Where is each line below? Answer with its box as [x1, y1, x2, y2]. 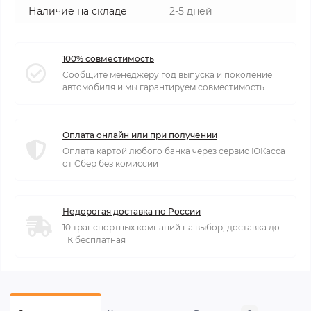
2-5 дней [169, 4, 212, 17]
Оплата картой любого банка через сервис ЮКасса [62, 145, 285, 156]
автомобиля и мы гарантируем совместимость [62, 81, 264, 92]
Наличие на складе [28, 4, 127, 17]
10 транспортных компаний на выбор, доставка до [62, 221, 280, 233]
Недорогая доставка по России [62, 205, 201, 217]
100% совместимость [62, 53, 154, 64]
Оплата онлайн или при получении [62, 129, 217, 140]
